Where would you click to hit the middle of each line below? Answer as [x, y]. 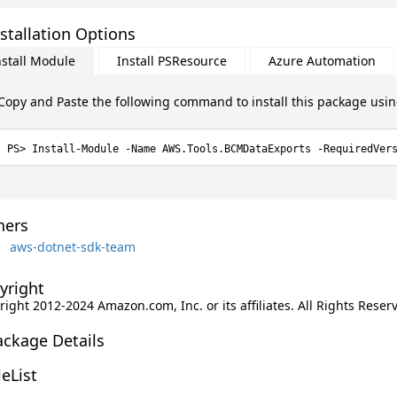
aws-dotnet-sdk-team [72, 246]
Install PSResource [171, 61]
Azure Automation [322, 61]
